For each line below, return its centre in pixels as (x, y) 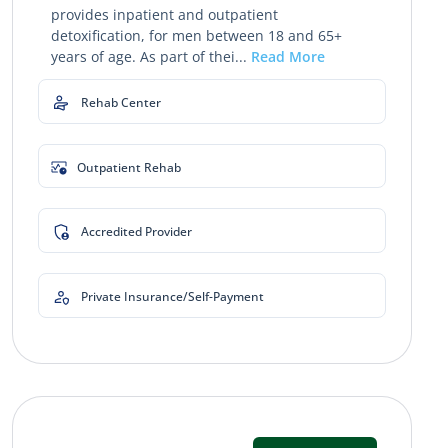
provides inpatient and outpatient (164, 14)
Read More (287, 56)
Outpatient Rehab (129, 168)
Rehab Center (121, 103)
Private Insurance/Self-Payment (172, 297)
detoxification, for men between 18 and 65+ (196, 35)
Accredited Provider (136, 232)
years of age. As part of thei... (150, 56)
